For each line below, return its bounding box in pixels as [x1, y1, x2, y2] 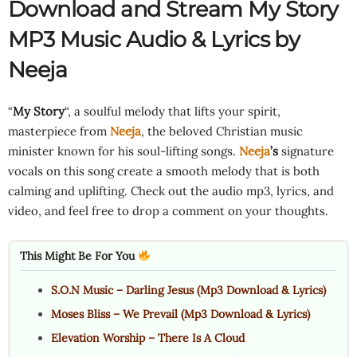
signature [278, 143, 334, 159]
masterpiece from [8, 123, 110, 139]
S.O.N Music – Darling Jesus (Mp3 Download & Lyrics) [51, 282, 326, 297]
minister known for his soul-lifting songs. [8, 143, 239, 159]
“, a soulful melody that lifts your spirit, [65, 103, 280, 119]
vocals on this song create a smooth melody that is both [8, 163, 320, 178]
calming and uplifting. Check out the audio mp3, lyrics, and [8, 182, 334, 198]
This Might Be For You [20, 248, 138, 263]
